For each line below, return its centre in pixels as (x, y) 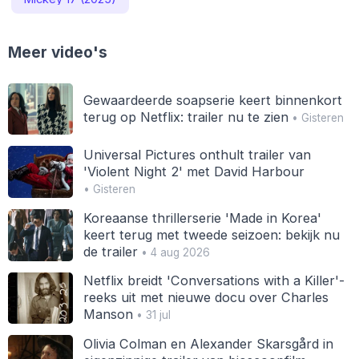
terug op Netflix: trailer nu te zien (186, 117)
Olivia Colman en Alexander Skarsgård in (208, 343)
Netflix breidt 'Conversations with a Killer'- (214, 281)
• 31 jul (151, 315)
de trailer (110, 251)
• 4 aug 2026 (173, 252)
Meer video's (58, 52)
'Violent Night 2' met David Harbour (194, 172)
